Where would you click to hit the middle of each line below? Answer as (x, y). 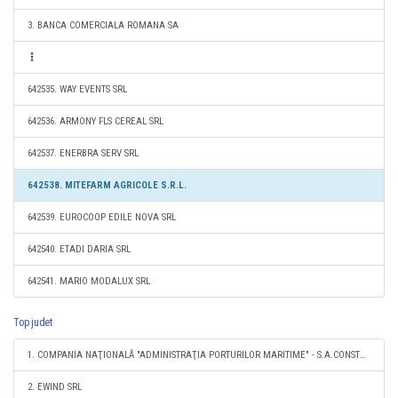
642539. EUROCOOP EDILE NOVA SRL (102, 217)
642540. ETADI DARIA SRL (79, 249)
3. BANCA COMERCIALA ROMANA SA (103, 25)
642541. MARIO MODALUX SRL (89, 281)
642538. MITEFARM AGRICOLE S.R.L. (107, 185)
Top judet (33, 322)
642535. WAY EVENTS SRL (77, 89)
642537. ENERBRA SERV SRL (83, 153)
